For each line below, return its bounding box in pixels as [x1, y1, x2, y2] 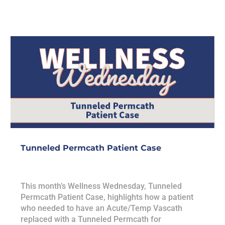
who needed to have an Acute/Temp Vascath [21, 203, 183, 213]
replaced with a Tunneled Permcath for [21, 214, 162, 224]
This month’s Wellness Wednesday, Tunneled [21, 181, 182, 191]
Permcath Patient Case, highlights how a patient [21, 192, 194, 202]
